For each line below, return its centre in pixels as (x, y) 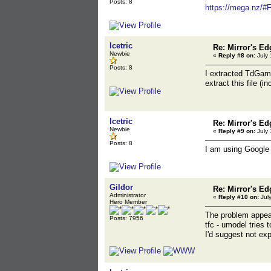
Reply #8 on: (237, 55)
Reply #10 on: (239, 197)
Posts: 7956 (126, 218)
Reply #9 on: (237, 131)
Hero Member (128, 202)
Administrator (128, 195)
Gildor (121, 187)
